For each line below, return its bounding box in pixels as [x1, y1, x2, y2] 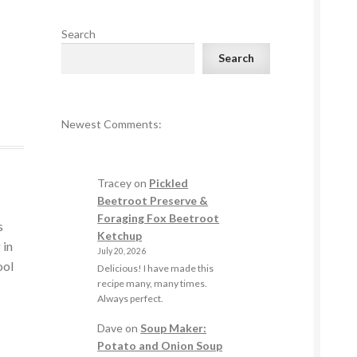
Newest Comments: [61, 116, 162, 131]
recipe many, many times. [97, 277, 208, 290]
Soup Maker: [140, 321, 207, 335]
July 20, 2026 [97, 245, 147, 256]
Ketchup [97, 228, 143, 242]
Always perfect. [97, 292, 164, 305]
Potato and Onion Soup [97, 339, 223, 353]
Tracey [97, 175, 132, 190]
